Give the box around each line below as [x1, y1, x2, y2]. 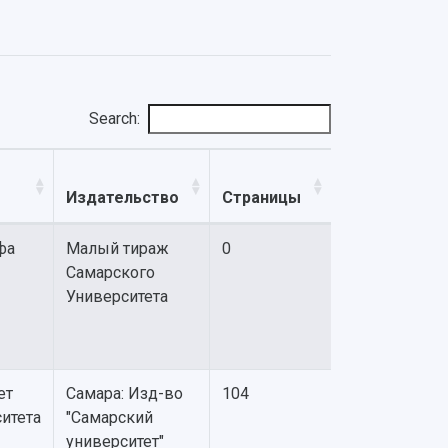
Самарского [66, 263, 155, 282]
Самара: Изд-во [66, 384, 183, 403]
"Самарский [66, 408, 153, 427]
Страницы [222, 188, 301, 207]
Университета [66, 287, 168, 306]
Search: [89, 109, 140, 128]
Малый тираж [66, 239, 169, 258]
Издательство [66, 188, 179, 207]
